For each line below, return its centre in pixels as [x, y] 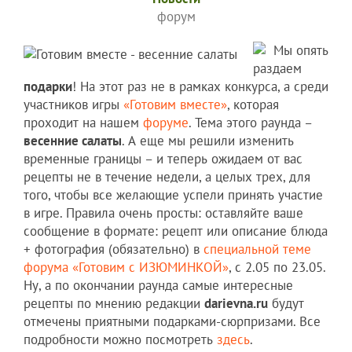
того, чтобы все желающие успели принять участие [173, 195]
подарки [48, 87]
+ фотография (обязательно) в [112, 249]
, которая [253, 105]
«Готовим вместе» [175, 105]
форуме [166, 123]
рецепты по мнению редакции [114, 304]
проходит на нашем [83, 123]
